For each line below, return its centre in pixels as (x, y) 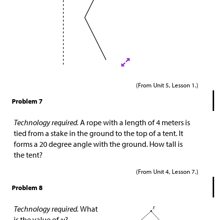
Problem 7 (27, 101)
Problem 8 (27, 188)
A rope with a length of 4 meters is (135, 123)
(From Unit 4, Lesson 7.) (167, 171)
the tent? (28, 155)
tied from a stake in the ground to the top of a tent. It (98, 133)
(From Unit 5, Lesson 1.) (167, 85)
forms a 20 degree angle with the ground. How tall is (98, 144)
